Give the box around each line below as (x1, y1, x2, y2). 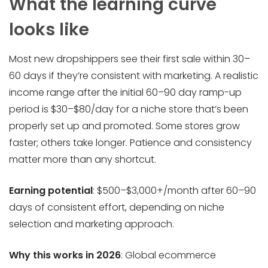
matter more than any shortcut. (9, 152, 156, 166)
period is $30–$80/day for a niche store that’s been (9, 102, 248, 116)
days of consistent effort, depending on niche (9, 200, 224, 214)
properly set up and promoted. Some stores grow (9, 118, 240, 133)
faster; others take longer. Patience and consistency (9, 135, 252, 150)
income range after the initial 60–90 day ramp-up (9, 85, 242, 99)
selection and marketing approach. (9, 217, 174, 231)
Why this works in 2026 (9, 248, 121, 262)
